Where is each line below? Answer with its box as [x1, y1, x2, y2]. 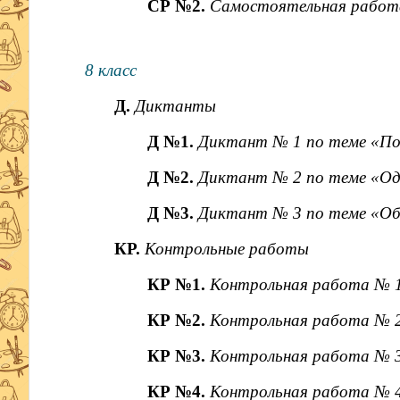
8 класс [84, 61, 137, 79]
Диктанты [134, 96, 216, 115]
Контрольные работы [144, 239, 309, 258]
